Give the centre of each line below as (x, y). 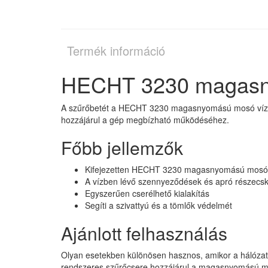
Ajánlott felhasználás (144, 233)
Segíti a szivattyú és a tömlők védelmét (159, 205)
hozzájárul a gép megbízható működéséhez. (145, 120)
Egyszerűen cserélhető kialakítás (147, 194)
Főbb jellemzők (122, 148)
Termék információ (116, 51)
